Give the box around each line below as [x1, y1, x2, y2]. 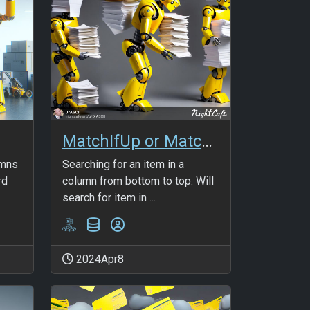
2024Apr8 [73, 252, 124, 266]
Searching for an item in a [62, 157, 184, 171]
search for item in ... [62, 190, 156, 204]
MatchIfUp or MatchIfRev [201, 131, 212, 151]
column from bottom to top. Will [62, 174, 214, 188]
